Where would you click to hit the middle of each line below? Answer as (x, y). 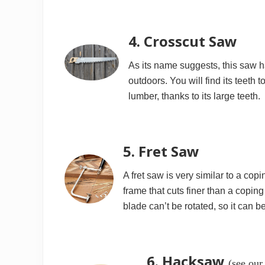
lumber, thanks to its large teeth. (194, 96)
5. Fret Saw (161, 151)
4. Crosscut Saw (182, 41)
